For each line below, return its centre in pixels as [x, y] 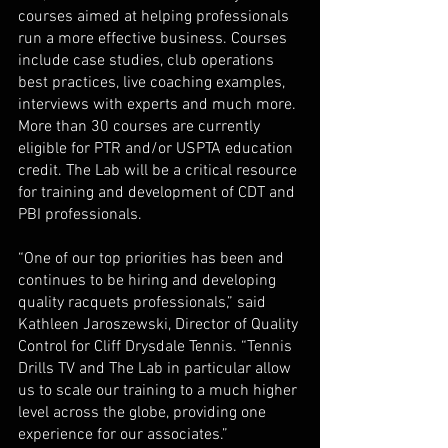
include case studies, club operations [148, 61]
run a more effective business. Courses [154, 39]
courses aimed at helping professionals [155, 17]
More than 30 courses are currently [141, 127]
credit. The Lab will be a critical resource [159, 171]
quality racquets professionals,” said [144, 303]
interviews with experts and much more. [159, 105]
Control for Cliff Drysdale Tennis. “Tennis [157, 347]
